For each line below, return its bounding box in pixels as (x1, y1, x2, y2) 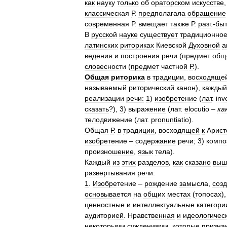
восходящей (159, 126, 200, 134)
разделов (138, 158, 169, 166)
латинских (85, 41, 118, 49)
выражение (128, 105, 166, 113)
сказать (85, 105, 109, 113)
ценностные (85, 201, 125, 209)
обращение (187, 9, 226, 17)
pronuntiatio (151, 116, 189, 124)
